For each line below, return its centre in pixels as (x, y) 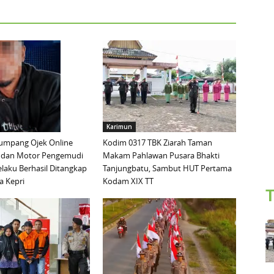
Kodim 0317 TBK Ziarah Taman (157, 143)
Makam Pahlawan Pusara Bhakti (161, 156)
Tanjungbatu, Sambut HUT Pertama (167, 168)
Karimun (119, 127)
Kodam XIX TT (128, 181)
